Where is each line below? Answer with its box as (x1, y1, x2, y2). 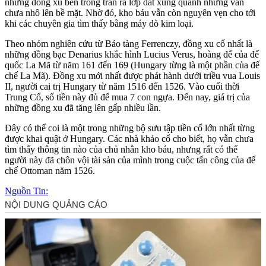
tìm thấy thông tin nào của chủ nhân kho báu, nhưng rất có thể (5, 144, 237, 154)
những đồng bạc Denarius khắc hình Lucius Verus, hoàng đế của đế (5, 49, 259, 59)
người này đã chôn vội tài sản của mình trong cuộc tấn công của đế (5, 154, 255, 165)
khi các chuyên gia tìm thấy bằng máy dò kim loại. (5, 18, 194, 28)
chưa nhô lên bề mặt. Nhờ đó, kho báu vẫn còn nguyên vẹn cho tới (5, 7, 255, 18)
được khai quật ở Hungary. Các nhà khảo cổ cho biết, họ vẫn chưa (5, 133, 254, 144)
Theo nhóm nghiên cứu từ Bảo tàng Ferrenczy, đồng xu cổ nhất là (5, 38, 252, 49)
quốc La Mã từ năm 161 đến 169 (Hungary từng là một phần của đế (5, 59, 259, 70)
